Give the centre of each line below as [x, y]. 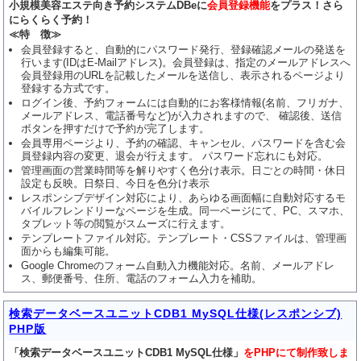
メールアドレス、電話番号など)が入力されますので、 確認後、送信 [182, 116]
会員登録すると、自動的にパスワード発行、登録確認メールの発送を [184, 50]
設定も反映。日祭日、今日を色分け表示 [116, 183]
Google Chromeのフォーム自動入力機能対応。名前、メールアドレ [178, 266]
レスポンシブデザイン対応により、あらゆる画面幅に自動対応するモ [184, 198]
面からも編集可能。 [68, 251]
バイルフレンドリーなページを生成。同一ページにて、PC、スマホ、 [186, 211]
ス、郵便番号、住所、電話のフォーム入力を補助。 [142, 278]
